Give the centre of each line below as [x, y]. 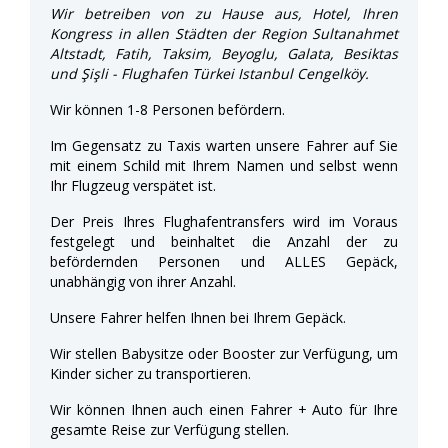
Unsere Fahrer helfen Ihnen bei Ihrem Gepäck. [198, 317]
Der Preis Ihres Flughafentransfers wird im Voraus [224, 221]
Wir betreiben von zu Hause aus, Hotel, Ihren [224, 13]
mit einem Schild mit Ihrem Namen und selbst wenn [224, 165]
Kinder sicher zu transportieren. [150, 373]
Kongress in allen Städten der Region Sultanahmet [224, 33]
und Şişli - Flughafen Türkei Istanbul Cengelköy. [209, 73]
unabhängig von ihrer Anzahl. [143, 281]
